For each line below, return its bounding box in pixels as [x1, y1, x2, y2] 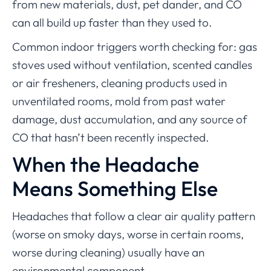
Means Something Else [12, 175, 218, 202]
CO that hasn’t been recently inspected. [12, 130, 209, 145]
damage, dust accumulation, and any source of [12, 112, 247, 127]
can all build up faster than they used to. [12, 15, 212, 30]
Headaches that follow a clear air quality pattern [12, 209, 255, 224]
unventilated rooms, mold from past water [12, 94, 226, 109]
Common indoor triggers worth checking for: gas [12, 39, 257, 54]
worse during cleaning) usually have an [12, 245, 204, 260]
